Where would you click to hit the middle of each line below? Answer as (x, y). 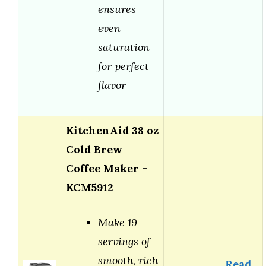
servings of (124, 242)
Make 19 (118, 223)
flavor (112, 85)
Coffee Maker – (107, 169)
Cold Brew (94, 150)
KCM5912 (90, 188)
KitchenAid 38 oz (112, 131)
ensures (117, 9)
